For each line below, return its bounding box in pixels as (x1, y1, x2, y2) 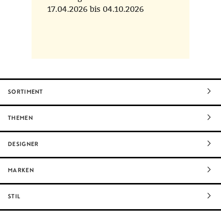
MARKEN (8, 167, 34, 174)
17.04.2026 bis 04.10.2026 (47, 4, 144, 15)
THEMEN (8, 114, 33, 122)
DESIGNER (8, 141, 39, 148)
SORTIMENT (8, 88, 43, 96)
